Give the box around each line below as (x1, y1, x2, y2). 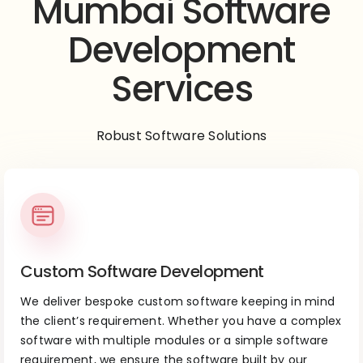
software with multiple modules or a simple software (20, 332, 329, 349)
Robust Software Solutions (96, 126, 267, 146)
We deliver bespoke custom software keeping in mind (20, 293, 335, 310)
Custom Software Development (20, 260, 264, 284)
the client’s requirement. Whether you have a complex (20, 313, 342, 330)
